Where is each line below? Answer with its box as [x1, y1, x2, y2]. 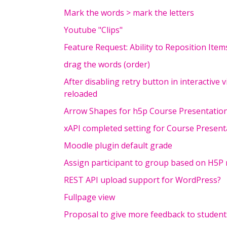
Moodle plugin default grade [64, 140, 172, 151]
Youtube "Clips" [64, 24, 123, 35]
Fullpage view [64, 192, 115, 203]
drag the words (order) [64, 59, 150, 70]
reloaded [64, 88, 97, 99]
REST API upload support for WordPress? [64, 174, 221, 185]
